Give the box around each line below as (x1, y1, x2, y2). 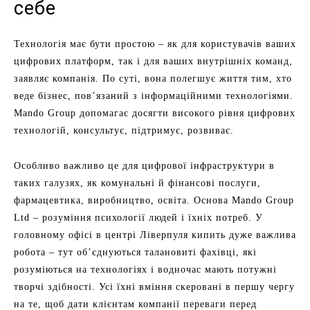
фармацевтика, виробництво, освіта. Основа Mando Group (14, 195, 294, 206)
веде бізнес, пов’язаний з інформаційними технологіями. (14, 91, 293, 101)
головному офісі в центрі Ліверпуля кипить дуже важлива (14, 230, 296, 240)
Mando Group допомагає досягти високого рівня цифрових (14, 108, 295, 118)
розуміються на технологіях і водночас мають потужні (14, 264, 277, 275)
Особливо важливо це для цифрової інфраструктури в (14, 161, 275, 171)
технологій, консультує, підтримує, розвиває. (14, 125, 234, 136)
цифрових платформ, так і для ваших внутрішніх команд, (14, 56, 293, 66)
